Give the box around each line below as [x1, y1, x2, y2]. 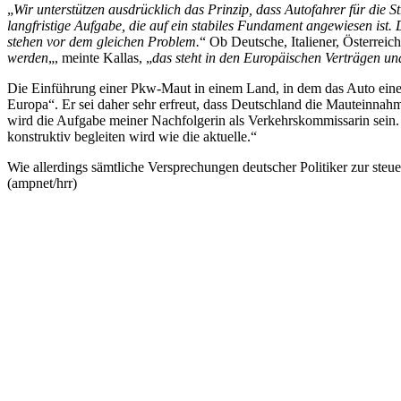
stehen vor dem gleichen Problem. [7, 34, 200, 49]
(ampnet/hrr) [7, 175, 77, 191]
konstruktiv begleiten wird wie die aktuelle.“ [7, 129, 257, 144]
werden [7, 50, 48, 65]
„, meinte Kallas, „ [48, 50, 152, 65]
